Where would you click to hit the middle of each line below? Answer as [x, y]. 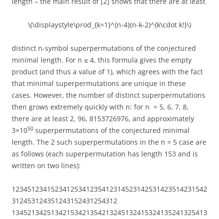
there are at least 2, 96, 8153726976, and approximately [103, 119]
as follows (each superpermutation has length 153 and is [105, 154]
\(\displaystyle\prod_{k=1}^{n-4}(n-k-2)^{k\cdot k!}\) [109, 25]
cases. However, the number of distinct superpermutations [109, 95]
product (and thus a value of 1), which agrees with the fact [107, 72]
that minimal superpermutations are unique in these [99, 84]
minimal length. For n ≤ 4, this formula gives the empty [102, 60]
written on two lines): [46, 166]
